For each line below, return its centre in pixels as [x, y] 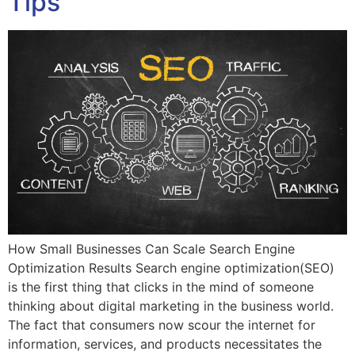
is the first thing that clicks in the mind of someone [161, 287]
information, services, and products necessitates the [165, 344]
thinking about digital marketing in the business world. [171, 306]
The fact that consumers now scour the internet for [162, 325]
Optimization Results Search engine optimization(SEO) [171, 268]
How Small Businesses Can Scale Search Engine [151, 249]
